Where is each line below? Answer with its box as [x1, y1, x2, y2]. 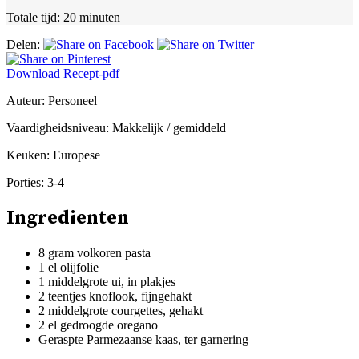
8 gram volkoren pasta [38, 245, 151, 260]
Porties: [6, 175, 44, 189]
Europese [50, 147, 100, 162]
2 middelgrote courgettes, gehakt [38, 303, 203, 317]
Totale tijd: [6, 10, 60, 24]
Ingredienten [6, 205, 129, 230]
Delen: [6, 37, 40, 51]
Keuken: [6, 147, 50, 162]
